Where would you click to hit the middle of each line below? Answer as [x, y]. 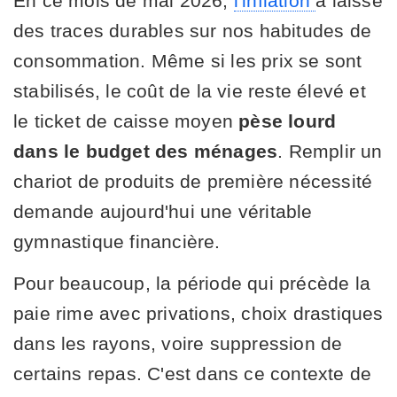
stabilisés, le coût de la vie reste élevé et [190, 91]
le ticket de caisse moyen [126, 121]
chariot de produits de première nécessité [193, 182]
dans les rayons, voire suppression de [178, 344]
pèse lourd [288, 121]
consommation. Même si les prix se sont [188, 61]
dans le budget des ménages [146, 152]
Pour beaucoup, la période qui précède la [192, 284]
